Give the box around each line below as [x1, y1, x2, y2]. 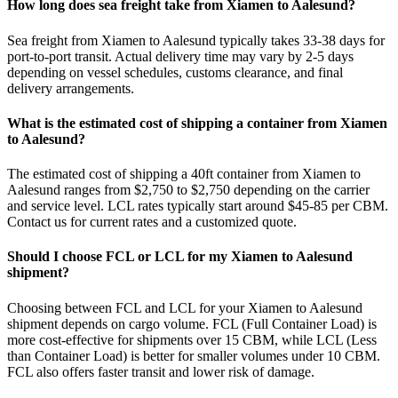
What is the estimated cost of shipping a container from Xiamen [7, 115, 387, 131]
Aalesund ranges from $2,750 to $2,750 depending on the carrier [7, 182, 370, 198]
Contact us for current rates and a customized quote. [7, 214, 297, 230]
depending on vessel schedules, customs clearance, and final [7, 64, 343, 80]
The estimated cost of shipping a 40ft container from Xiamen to [7, 166, 361, 182]
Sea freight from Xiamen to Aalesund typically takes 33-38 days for [7, 32, 385, 48]
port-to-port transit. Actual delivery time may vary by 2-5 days [7, 48, 354, 64]
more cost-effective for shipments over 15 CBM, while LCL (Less [7, 331, 377, 347]
